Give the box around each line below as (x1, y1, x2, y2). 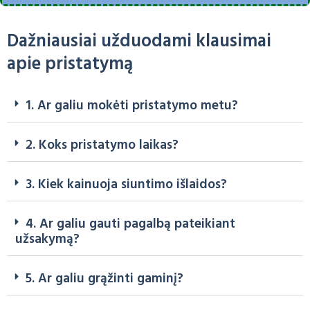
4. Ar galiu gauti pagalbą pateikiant (25, 213, 235, 235)
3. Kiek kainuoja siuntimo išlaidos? (25, 174, 227, 195)
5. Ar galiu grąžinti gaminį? (25, 268, 183, 289)
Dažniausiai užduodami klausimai (7, 27, 271, 56)
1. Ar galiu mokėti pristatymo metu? (25, 95, 238, 116)
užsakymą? (15, 228, 80, 250)
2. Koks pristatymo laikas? (25, 134, 179, 156)
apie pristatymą (7, 50, 133, 79)
